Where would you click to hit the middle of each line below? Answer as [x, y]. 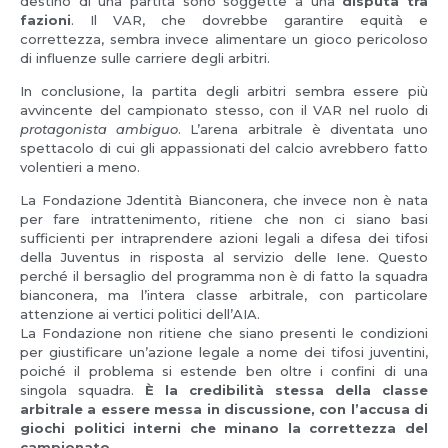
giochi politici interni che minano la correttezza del [224, 428]
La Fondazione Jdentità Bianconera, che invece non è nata [224, 200]
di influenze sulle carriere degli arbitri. [145, 57]
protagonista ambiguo [99, 129]
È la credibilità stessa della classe [281, 390]
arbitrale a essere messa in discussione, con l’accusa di [224, 409]
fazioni [45, 19]
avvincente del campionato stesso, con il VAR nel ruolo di [224, 110]
